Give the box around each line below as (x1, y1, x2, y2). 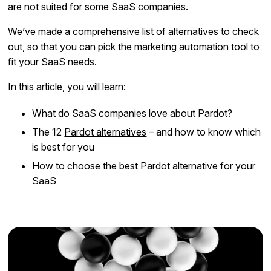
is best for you (32, 140, 95, 153)
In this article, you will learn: (8, 80, 126, 93)
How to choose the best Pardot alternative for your (32, 159, 256, 172)
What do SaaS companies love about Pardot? (32, 106, 233, 119)
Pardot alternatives (64, 125, 147, 138)
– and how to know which (146, 125, 261, 138)
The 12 (32, 125, 65, 138)
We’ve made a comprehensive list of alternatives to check (8, 25, 260, 38)
